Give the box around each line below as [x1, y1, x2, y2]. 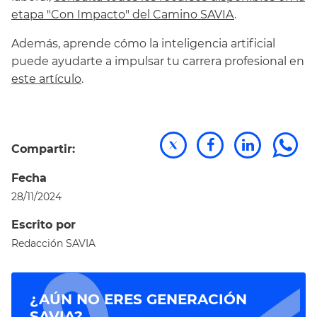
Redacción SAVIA [11, 236, 96, 250]
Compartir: [11, 142, 75, 156]
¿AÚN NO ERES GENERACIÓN [30, 290, 247, 308]
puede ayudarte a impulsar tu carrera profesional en [11, 54, 304, 69]
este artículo [11, 72, 81, 86]
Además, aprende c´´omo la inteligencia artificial [11, 37, 275, 51]
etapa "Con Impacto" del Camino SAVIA [11, 8, 234, 22]
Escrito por [11, 217, 76, 231]
